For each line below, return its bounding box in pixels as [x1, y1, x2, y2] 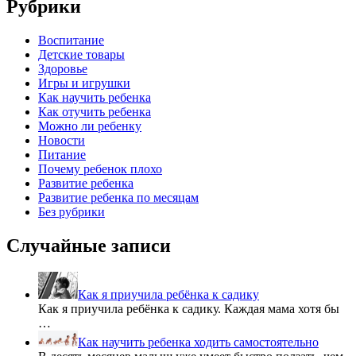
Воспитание [38, 33, 104, 47]
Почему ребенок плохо [38, 161, 162, 176]
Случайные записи [6, 234, 171, 256]
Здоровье [38, 61, 87, 75]
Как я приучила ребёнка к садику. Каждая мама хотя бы [38, 302, 339, 316]
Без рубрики [38, 204, 105, 219]
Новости [38, 133, 85, 147]
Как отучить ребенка [38, 104, 151, 118]
